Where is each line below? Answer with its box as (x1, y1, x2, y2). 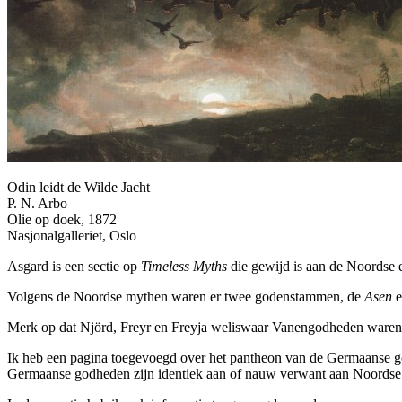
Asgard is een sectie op (7, 258, 141, 274)
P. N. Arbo (7, 195, 67, 211)
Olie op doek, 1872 (7, 211, 117, 227)
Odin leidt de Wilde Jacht (7, 179, 150, 195)
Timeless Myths (141, 258, 227, 274)
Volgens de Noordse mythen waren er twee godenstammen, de (7, 288, 364, 304)
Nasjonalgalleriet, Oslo (7, 227, 136, 243)
